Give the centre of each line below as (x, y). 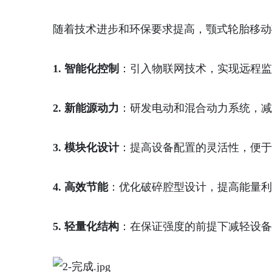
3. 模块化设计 (86, 148)
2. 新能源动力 (86, 108)
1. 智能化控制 (86, 69)
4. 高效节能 (80, 187)
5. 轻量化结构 (86, 226)
